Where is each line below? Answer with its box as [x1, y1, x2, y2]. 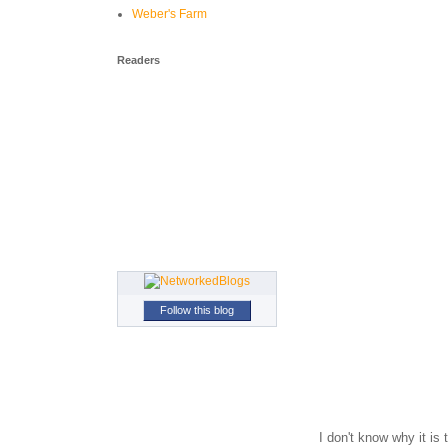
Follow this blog [160, 304, 234, 316]
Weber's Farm [132, 7, 207, 21]
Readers [117, 54, 160, 66]
